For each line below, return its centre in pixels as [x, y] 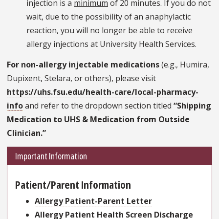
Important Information [51, 156]
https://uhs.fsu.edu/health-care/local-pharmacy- [103, 92]
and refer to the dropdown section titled [98, 105]
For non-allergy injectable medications [83, 64]
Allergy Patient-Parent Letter [93, 201]
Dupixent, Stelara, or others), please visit [81, 78]
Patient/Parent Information [73, 184]
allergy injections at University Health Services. [111, 44]
